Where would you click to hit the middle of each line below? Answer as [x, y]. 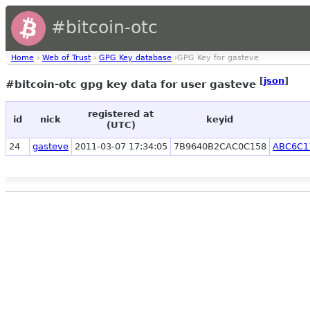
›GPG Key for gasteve [215, 58]
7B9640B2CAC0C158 [220, 147]
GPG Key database [135, 58]
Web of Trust [66, 58]
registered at [121, 114]
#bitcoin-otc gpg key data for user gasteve [133, 85]
